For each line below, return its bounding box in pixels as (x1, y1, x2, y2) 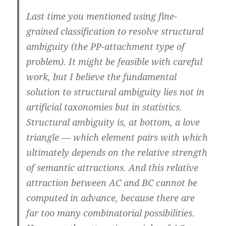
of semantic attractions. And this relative (26, 161, 199, 174)
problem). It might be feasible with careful (26, 55, 203, 68)
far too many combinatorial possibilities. (26, 207, 195, 219)
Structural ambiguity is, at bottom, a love (26, 116, 200, 129)
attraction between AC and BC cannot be (26, 177, 198, 189)
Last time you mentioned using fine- (26, 10, 178, 23)
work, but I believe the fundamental (26, 71, 177, 83)
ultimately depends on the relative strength (26, 146, 208, 159)
